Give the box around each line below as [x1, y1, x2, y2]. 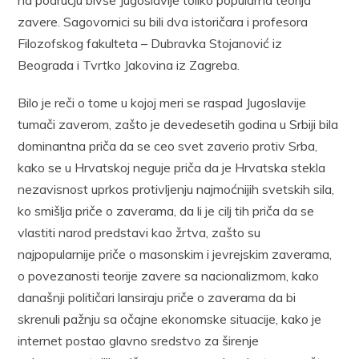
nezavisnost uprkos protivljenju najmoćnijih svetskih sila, [18, 180, 335, 197]
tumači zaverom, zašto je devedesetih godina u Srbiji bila [18, 115, 339, 132]
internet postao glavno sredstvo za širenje [18, 332, 260, 349]
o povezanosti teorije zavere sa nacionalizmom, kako [18, 267, 320, 284]
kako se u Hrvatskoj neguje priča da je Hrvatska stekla [18, 159, 326, 175]
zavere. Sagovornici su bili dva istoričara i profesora [18, 13, 309, 30]
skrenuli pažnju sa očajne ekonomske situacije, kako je [18, 310, 322, 327]
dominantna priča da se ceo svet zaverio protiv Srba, [18, 137, 318, 154]
